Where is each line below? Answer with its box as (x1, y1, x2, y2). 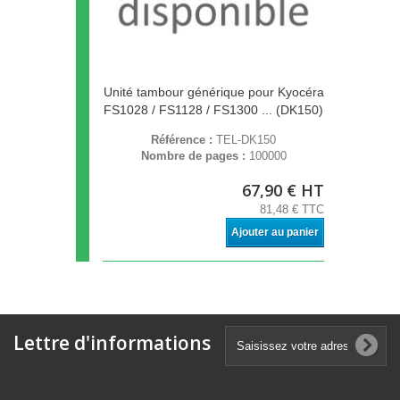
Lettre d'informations (13, 330, 211, 356)
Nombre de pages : (140, 149, 249, 163)
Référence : (151, 133, 216, 147)
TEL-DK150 (216, 133, 276, 147)
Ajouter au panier (231, 226, 319, 239)
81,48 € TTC (260, 203, 324, 217)
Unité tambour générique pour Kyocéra (103, 85, 324, 100)
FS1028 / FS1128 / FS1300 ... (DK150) (104, 103, 323, 118)
